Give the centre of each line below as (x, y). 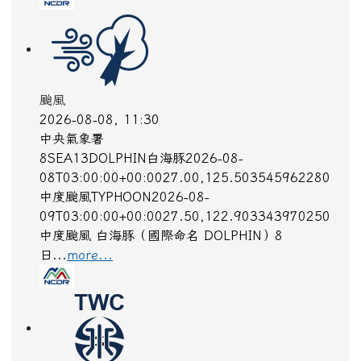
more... (90, 260)
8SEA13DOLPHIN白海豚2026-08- (141, 163)
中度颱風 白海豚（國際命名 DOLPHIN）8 (161, 241)
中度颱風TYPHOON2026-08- (124, 202)
